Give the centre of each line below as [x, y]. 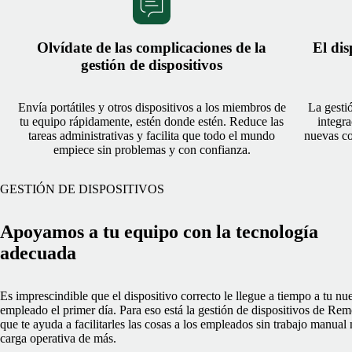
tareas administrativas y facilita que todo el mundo [152, 136]
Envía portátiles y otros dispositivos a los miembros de [152, 108]
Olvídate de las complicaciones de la [152, 47]
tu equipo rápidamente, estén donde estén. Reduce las [152, 122]
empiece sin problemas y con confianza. [152, 150]
